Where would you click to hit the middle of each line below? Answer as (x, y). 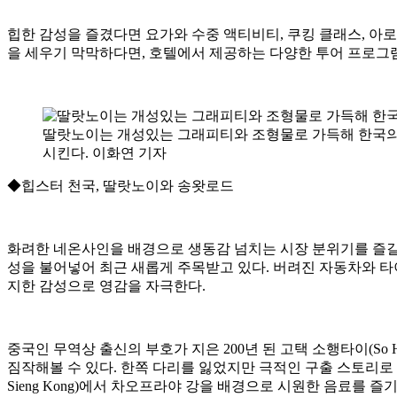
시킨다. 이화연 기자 (105, 152)
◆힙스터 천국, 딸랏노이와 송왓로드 (121, 185)
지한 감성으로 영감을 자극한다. (106, 285)
